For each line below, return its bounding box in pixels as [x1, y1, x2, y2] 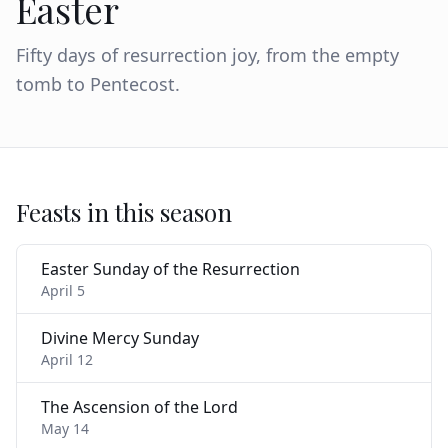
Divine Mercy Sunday [41, 327, 199, 349]
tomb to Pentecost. [16, 72, 180, 96]
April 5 [41, 281, 85, 300]
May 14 [41, 419, 89, 438]
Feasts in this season [16, 196, 232, 228]
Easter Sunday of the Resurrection [41, 258, 300, 280]
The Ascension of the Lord [41, 396, 238, 418]
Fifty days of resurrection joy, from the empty [16, 43, 399, 67]
